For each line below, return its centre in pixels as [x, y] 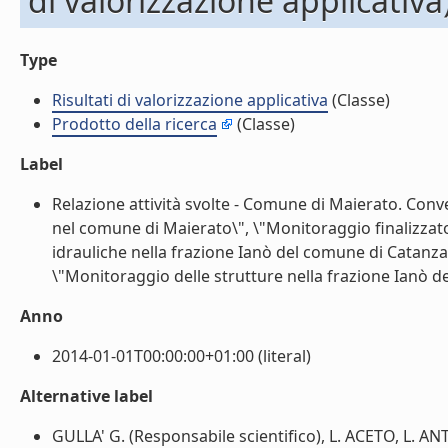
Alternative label [86, 396]
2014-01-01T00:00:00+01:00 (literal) [181, 356]
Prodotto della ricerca [134, 124]
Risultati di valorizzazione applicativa [190, 100]
